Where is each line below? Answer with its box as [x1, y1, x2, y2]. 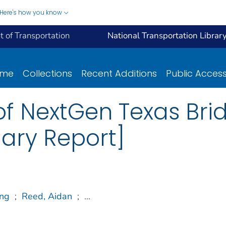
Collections [23, 67, 72, 80]
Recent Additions [81, 67, 157, 80]
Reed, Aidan [22, 190, 72, 202]
